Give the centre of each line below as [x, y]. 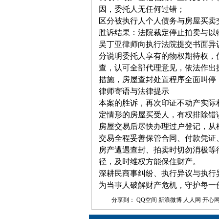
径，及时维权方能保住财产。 [150, 162]
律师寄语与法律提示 [134, 91]
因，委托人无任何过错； [142, 9]
